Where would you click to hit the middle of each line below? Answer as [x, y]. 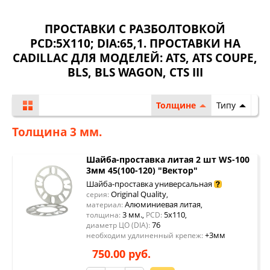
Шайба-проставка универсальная [149, 184]
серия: [98, 194]
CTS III [186, 72]
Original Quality [138, 194]
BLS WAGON [128, 72]
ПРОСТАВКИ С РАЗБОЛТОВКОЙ [135, 29]
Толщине [176, 105]
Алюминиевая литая [162, 204]
